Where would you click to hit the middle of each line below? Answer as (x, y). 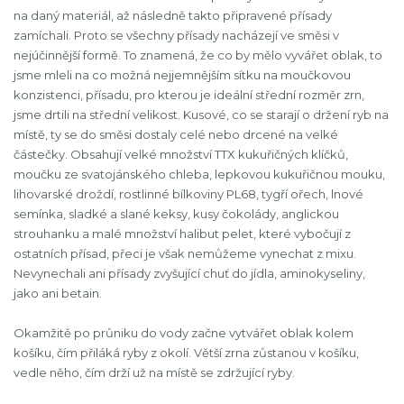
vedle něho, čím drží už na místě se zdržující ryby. (154, 372)
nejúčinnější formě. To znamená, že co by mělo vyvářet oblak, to (198, 55)
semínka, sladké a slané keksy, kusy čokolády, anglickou (176, 214)
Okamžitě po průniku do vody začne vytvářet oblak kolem (184, 333)
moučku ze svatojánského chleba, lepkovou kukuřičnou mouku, (199, 174)
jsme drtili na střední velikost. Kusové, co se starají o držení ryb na (201, 115)
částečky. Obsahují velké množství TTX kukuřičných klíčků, (181, 154)
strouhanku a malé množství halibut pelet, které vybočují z (182, 234)
